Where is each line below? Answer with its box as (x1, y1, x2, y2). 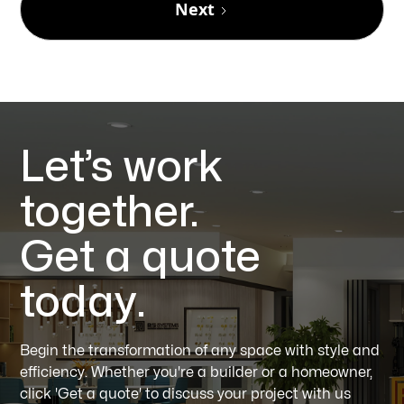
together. (20, 191, 200, 234)
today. (20, 281, 147, 324)
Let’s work (20, 146, 225, 188)
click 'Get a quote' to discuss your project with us (20, 386, 352, 401)
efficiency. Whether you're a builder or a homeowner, (20, 364, 373, 380)
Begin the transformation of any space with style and (20, 343, 381, 358)
